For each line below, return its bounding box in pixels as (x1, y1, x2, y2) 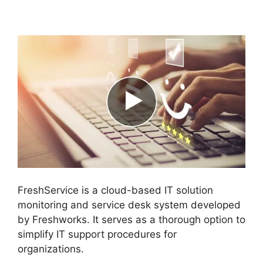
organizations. (18, 242, 84, 255)
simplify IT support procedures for (18, 228, 177, 240)
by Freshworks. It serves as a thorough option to (18, 213, 245, 225)
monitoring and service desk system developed (18, 198, 241, 211)
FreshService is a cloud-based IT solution (18, 184, 213, 196)
